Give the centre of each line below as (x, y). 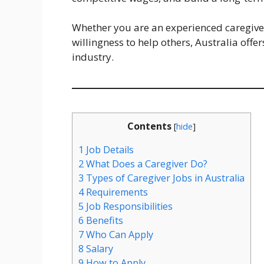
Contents (149, 126)
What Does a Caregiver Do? (146, 164)
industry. (93, 57)
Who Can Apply (118, 235)
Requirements (116, 192)
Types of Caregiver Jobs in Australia (164, 178)
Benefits (103, 221)
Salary (98, 249)
